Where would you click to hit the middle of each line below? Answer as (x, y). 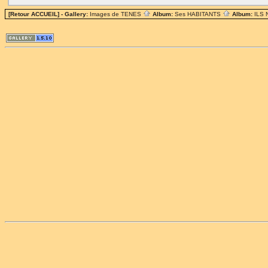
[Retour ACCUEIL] (34, 14)
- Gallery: (74, 14)
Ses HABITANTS (199, 14)
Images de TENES (116, 14)
